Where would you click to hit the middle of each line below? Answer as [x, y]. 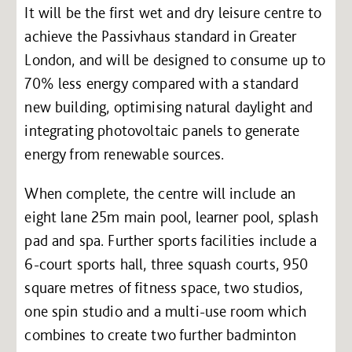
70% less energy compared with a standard [161, 83]
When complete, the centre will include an [160, 193]
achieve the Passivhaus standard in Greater [161, 36]
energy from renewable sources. [125, 154]
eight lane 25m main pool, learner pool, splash [171, 216]
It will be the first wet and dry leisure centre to [173, 12]
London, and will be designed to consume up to [175, 59]
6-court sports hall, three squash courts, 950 [167, 264]
